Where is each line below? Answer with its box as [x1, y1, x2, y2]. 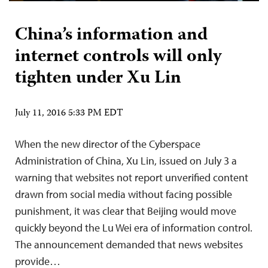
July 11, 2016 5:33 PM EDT [15, 105, 123, 121]
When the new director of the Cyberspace [15, 136, 200, 151]
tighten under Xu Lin [15, 63, 181, 93]
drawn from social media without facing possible [15, 187, 232, 201]
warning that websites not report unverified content [15, 170, 248, 184]
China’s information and [15, 20, 208, 50]
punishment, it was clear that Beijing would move [15, 203, 236, 218]
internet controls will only [15, 42, 222, 72]
